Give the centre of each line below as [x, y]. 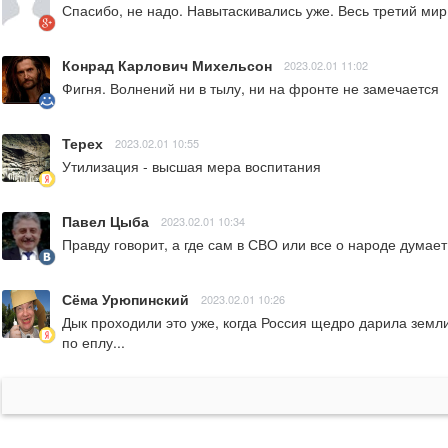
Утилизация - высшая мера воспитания [191, 166]
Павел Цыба [105, 221]
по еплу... [93, 342]
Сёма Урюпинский [125, 299]
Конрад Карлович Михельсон [167, 65]
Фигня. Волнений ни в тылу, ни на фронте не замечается [250, 88]
